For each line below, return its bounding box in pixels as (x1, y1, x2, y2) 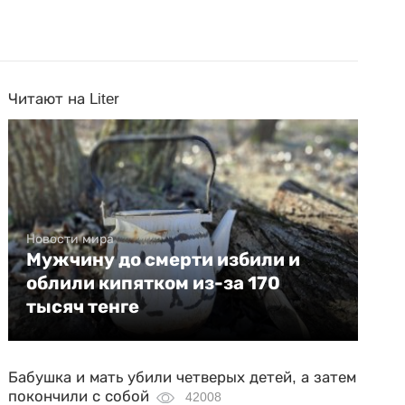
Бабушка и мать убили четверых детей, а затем (8, 368, 357, 386)
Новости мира (26, 231, 115, 246)
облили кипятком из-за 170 (26, 271, 281, 294)
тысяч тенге (26, 295, 140, 317)
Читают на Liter (8, 89, 120, 108)
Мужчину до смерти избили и (26, 248, 301, 270)
